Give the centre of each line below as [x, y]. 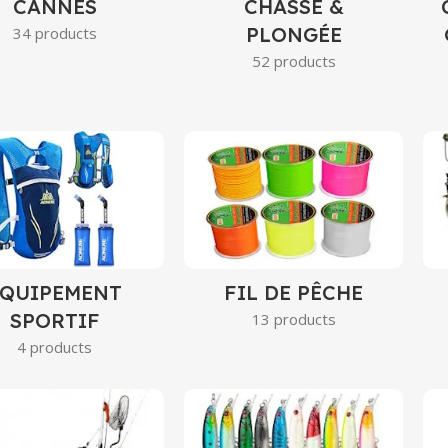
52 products [293, 61]
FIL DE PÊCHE [294, 293]
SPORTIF [54, 321]
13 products [293, 319]
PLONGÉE [293, 35]
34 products [54, 33]
